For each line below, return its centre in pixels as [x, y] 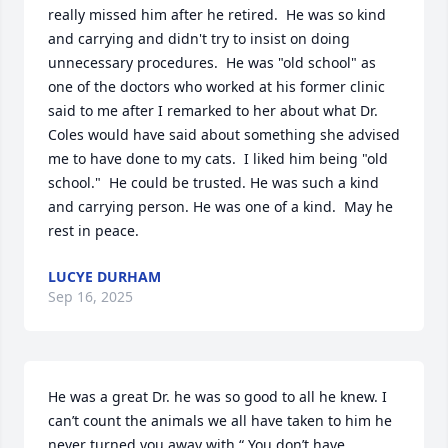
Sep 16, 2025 [90, 296]
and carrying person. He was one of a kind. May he [220, 206]
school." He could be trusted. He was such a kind [213, 182]
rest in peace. [93, 230]
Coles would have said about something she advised [224, 134]
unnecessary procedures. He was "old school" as [212, 62]
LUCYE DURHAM [104, 276]
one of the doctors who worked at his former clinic [216, 86]
